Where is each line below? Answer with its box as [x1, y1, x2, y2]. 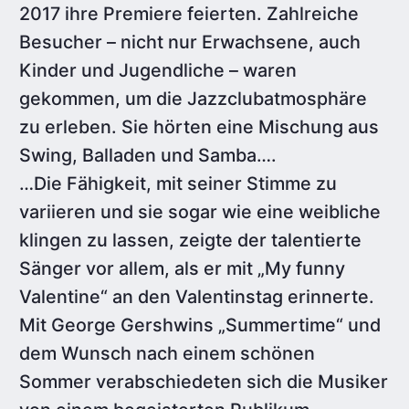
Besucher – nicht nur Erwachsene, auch [19, 30, 362, 53]
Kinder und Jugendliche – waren [19, 58, 298, 81]
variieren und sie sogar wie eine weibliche [19, 200, 382, 223]
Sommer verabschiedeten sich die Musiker [19, 370, 389, 393]
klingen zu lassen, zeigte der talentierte [19, 228, 362, 251]
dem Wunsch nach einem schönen [19, 341, 316, 364]
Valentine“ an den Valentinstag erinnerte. [19, 285, 375, 308]
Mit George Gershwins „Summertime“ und [19, 313, 382, 336]
